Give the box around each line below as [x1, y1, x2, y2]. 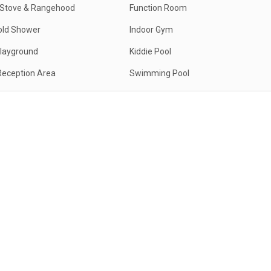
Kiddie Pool [129, 47, 171, 56]
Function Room [129, 3, 187, 13]
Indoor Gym [129, 25, 173, 34]
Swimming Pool [129, 68, 189, 78]
